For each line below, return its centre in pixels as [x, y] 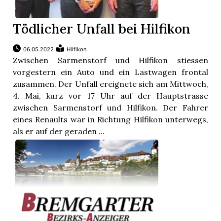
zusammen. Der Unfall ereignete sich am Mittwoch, [110, 84]
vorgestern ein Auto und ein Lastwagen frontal [110, 72]
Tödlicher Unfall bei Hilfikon [102, 29]
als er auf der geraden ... [59, 131]
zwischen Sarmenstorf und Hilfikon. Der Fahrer [110, 108]
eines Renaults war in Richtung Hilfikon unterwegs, [110, 120]
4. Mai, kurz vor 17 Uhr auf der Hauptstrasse [110, 96]
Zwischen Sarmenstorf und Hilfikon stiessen [110, 60]
